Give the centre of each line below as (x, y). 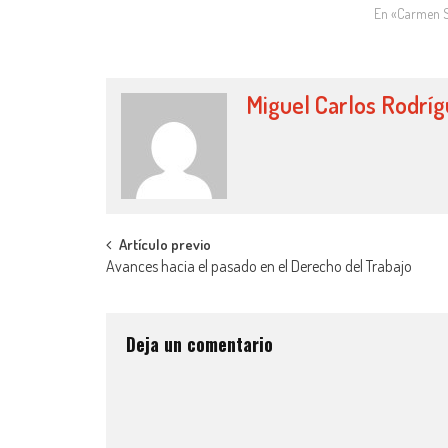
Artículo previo (165, 244)
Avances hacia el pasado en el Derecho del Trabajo (259, 265)
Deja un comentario (199, 343)
